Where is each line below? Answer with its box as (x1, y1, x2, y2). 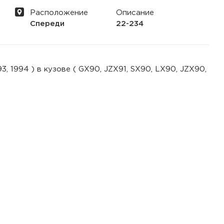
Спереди (29, 20, 64, 27)
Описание (115, 9, 154, 16)
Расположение (29, 9, 88, 16)
